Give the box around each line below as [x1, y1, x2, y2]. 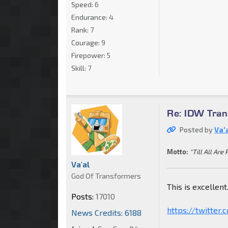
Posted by [180, 125, 215, 134]
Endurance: [71, 13, 109, 22]
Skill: [71, 64, 88, 73]
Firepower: [71, 51, 107, 60]
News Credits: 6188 [71, 208, 141, 218]
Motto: [167, 148, 189, 156]
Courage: [71, 38, 101, 47]
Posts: [71, 191, 94, 202]
